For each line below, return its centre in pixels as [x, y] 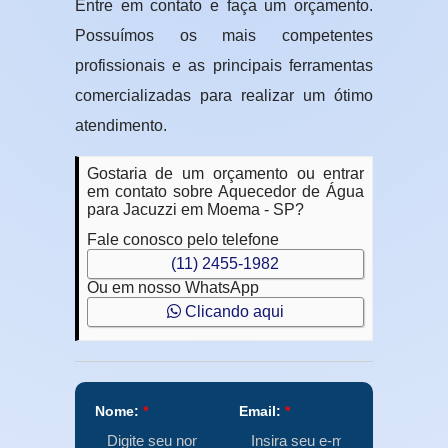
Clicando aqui [232, 312]
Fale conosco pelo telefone [182, 240]
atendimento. [120, 126]
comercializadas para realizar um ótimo [224, 96]
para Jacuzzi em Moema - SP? [195, 210]
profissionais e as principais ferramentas [224, 66]
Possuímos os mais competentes [224, 36]
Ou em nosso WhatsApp [172, 288]
